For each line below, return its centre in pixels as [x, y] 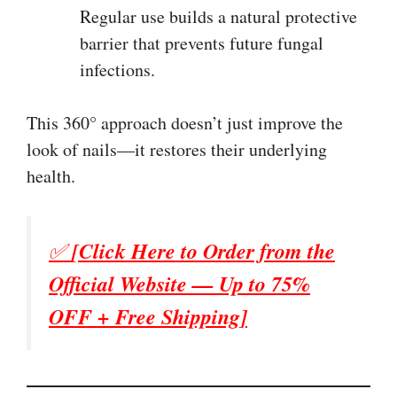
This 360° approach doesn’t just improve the [185, 122]
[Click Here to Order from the [203, 250]
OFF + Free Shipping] [148, 316]
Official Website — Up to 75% [179, 283]
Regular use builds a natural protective [218, 16]
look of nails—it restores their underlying [177, 149]
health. [51, 175]
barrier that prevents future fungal [202, 43]
